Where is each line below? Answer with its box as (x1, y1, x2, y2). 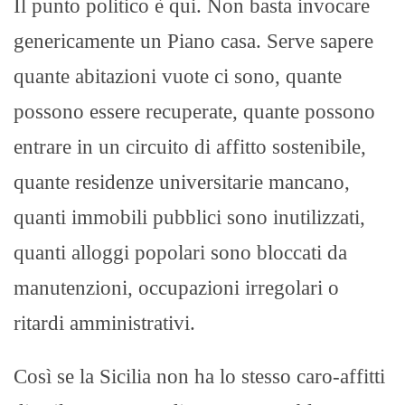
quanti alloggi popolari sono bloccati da (14, 240, 347, 264)
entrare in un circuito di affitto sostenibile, (14, 135, 366, 158)
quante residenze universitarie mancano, (14, 170, 350, 193)
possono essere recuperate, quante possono (14, 99, 375, 123)
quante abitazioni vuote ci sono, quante (14, 64, 342, 88)
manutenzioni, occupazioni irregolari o (14, 276, 339, 299)
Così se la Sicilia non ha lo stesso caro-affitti (14, 364, 385, 388)
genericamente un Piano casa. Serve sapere (14, 29, 373, 52)
